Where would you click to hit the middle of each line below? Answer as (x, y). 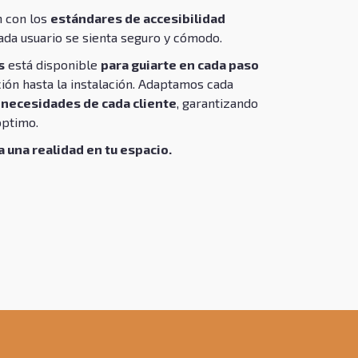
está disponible (53, 64)
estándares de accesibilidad (138, 18)
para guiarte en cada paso (180, 64)
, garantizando (217, 103)
